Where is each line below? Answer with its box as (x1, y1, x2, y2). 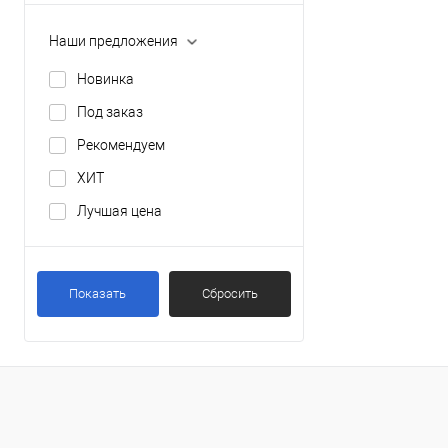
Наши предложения (49, 32, 178, 49)
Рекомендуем (77, 136, 165, 153)
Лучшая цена (77, 202, 162, 219)
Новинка (77, 70, 134, 87)
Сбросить (202, 285, 259, 301)
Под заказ (77, 103, 143, 120)
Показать (69, 285, 127, 301)
